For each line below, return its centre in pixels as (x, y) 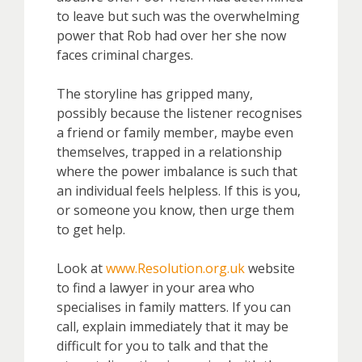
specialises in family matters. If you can (174, 307)
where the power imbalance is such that (177, 171)
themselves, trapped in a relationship (169, 152)
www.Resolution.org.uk (175, 268)
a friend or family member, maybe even (175, 132)
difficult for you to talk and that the (162, 345)
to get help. (91, 229)
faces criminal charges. (125, 55)
